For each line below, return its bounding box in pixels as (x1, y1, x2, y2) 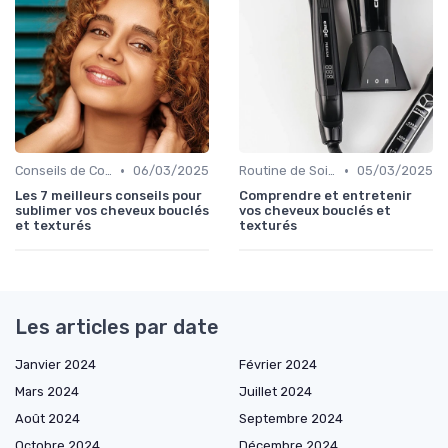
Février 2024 (239, 357, 317, 373)
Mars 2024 (15, 384, 79, 400)
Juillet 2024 (239, 384, 312, 400)
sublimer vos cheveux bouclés (15, 203, 209, 219)
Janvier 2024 (15, 357, 96, 373)
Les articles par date (15, 315, 219, 340)
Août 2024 (15, 411, 80, 427)
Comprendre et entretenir (239, 188, 412, 204)
